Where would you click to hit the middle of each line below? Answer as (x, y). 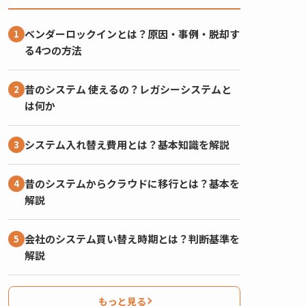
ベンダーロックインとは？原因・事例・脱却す (132, 33)
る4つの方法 (53, 50)
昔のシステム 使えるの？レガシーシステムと (128, 89)
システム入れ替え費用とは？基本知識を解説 (127, 144)
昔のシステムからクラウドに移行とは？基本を (132, 183)
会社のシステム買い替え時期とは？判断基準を (132, 238)
